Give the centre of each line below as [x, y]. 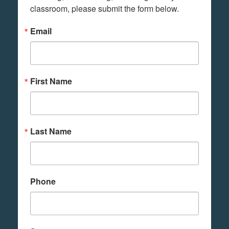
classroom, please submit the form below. [105, 9]
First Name [51, 81]
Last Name [51, 131]
